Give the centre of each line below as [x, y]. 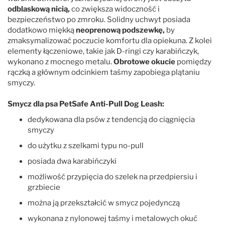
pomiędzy [193, 62]
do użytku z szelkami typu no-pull [86, 145]
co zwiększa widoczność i [115, 9]
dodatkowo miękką [42, 30]
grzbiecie [44, 187]
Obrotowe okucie [144, 62]
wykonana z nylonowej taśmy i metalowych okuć [113, 218]
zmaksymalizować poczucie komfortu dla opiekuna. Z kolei [110, 40]
